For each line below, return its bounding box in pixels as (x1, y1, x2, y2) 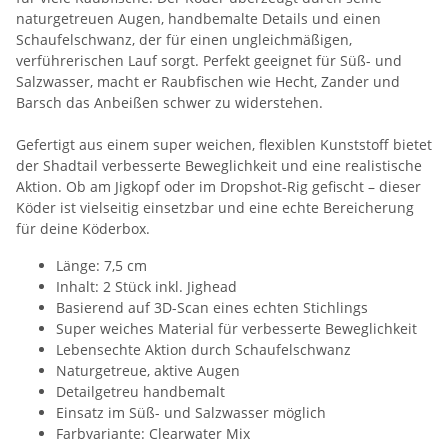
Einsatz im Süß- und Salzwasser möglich (56, 402, 326, 422)
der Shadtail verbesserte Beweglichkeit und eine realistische (16, 155, 422, 175)
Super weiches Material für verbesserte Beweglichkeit (56, 318, 417, 338)
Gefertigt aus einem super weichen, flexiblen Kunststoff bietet (16, 134, 432, 154)
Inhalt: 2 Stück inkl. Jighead (56, 276, 237, 296)
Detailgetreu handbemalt (56, 381, 225, 401)
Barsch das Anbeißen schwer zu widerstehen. (16, 92, 323, 112)
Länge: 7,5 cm (56, 255, 147, 275)
